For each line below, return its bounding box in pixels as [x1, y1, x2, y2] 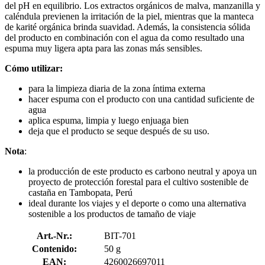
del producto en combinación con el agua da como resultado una [5, 32, 244, 43]
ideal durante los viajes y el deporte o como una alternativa [28, 198, 246, 208]
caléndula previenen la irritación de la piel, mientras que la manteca [5, 11, 254, 21]
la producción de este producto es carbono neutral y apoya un [28, 166, 257, 176]
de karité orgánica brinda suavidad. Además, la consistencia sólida [5, 21, 250, 32]
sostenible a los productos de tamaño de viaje [28, 208, 196, 219]
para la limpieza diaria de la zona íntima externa [28, 83, 205, 93]
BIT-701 [104, 230, 136, 241]
